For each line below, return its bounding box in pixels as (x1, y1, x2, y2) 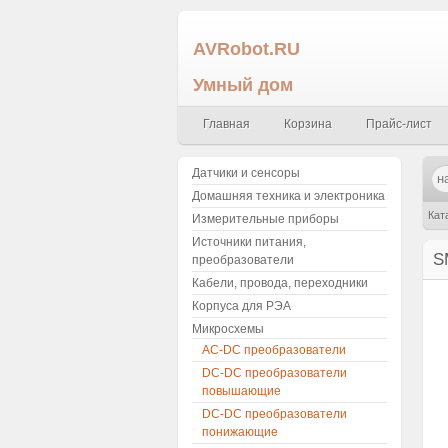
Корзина (284, 117, 332, 131)
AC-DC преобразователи (202, 343, 346, 357)
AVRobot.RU (193, 38, 300, 59)
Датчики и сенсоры (192, 166, 300, 180)
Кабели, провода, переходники (192, 276, 368, 290)
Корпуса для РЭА (192, 299, 291, 313)
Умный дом (193, 74, 293, 95)
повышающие (202, 384, 281, 398)
